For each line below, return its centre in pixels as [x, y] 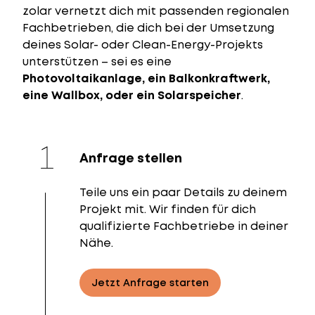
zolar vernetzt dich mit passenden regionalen [156, 11]
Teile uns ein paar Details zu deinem [183, 192]
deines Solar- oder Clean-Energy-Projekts [143, 45]
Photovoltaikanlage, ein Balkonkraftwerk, [146, 78]
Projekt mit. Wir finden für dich [168, 209]
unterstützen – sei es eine [97, 62]
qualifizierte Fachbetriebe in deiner [184, 226]
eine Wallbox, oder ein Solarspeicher [132, 95]
